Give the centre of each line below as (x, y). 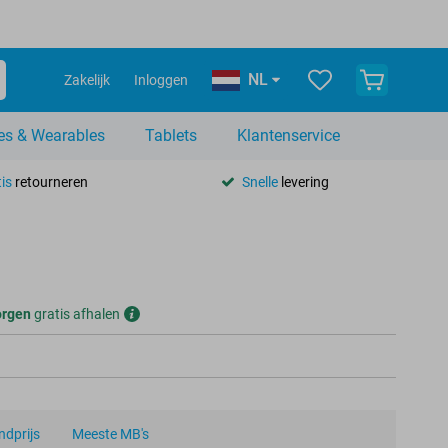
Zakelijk (87, 80)
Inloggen (161, 80)
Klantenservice (288, 135)
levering (303, 181)
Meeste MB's (110, 434)
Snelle (259, 181)
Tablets (171, 135)
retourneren (49, 181)
